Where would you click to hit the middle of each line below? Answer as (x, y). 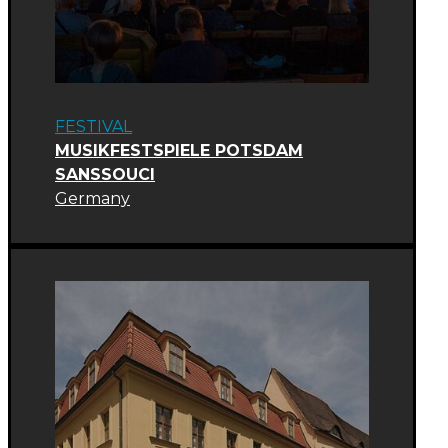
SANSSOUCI (105, 174)
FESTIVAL (93, 126)
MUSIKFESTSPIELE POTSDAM (179, 150)
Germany (92, 198)
